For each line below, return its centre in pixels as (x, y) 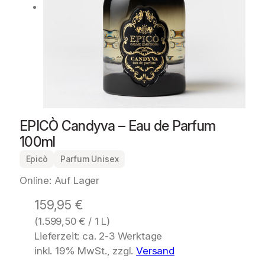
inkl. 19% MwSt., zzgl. (85, 251)
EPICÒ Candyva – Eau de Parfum (118, 126)
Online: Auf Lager (60, 180)
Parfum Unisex (89, 159)
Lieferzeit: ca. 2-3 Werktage (98, 236)
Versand (155, 251)
